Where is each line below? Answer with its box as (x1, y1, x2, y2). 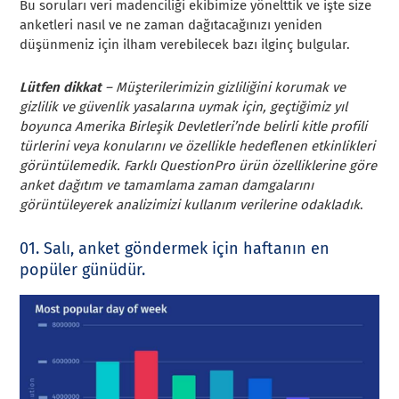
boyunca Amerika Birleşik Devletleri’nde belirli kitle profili (20, 118, 368, 134)
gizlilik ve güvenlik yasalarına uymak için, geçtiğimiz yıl (20, 98, 348, 115)
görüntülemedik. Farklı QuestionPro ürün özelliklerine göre (20, 157, 378, 174)
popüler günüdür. (20, 259, 146, 280)
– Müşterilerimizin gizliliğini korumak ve (102, 78, 346, 95)
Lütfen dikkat (20, 78, 102, 95)
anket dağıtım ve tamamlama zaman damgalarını (20, 176, 314, 193)
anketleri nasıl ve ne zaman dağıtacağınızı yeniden (20, 16, 323, 33)
